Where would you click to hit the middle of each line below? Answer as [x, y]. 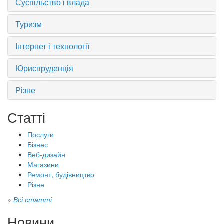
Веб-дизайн [46, 154]
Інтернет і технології [52, 46]
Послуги [41, 134]
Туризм [29, 24]
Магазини [43, 164]
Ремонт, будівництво [61, 174]
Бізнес [38, 144]
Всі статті [33, 199]
